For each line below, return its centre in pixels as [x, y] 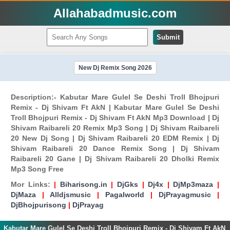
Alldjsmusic [70, 195]
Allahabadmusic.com [115, 13]
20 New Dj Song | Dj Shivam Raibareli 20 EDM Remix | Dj [115, 138]
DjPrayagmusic [185, 195]
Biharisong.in [83, 184]
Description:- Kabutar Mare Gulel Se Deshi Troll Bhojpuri [115, 97]
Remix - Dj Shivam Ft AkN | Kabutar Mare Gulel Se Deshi [115, 107]
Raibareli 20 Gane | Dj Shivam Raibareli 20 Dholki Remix [115, 159]
